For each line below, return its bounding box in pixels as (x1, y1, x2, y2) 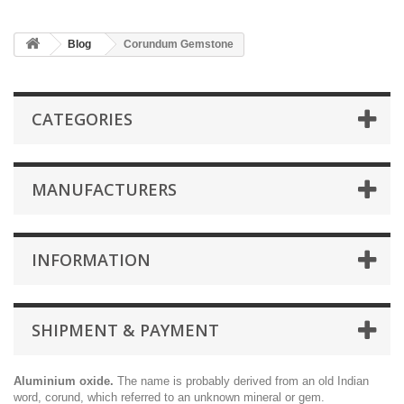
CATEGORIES (32, 108, 133, 130)
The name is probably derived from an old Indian (114, 374, 369, 388)
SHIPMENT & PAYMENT (32, 319, 219, 341)
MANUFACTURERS (32, 179, 177, 200)
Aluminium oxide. (14, 374, 114, 388)
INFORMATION (32, 249, 151, 271)
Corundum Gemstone (124, 38, 234, 50)
